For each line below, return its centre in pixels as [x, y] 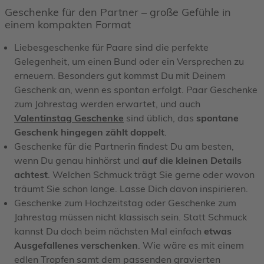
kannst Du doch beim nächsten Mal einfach [109, 231]
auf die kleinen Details [192, 160]
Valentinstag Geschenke [69, 118]
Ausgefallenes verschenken [76, 245]
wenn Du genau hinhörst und [78, 160]
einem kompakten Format [68, 24]
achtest [31, 174]
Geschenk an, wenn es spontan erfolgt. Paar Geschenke [136, 89]
